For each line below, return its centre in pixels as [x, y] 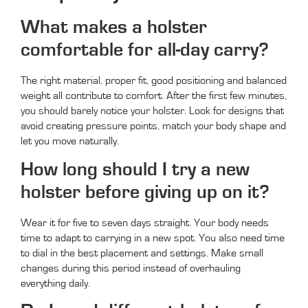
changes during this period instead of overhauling [131, 268]
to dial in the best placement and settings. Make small [142, 253]
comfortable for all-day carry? [145, 51]
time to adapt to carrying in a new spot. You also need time [153, 238]
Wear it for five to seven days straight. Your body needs [145, 222]
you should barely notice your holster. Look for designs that [152, 111]
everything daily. [55, 283]
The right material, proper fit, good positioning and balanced [154, 81]
